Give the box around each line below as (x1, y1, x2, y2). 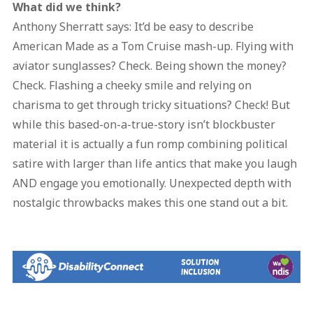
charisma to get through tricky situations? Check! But (12, 97, 290, 113)
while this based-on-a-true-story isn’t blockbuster (12, 117, 275, 133)
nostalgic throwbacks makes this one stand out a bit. (12, 195, 288, 211)
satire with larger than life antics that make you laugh (12, 156, 297, 172)
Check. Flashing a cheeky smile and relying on (12, 78, 252, 94)
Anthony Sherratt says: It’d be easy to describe (12, 19, 254, 35)
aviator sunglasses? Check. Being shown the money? (12, 58, 286, 74)
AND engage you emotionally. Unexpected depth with (12, 175, 291, 191)
